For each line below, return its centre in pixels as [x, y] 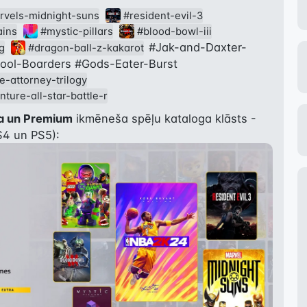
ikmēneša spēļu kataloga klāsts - [164, 118]
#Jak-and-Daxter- [198, 47]
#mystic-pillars [77, 32]
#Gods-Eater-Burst [126, 64]
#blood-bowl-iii [174, 32]
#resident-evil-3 [163, 16]
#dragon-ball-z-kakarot [86, 48]
